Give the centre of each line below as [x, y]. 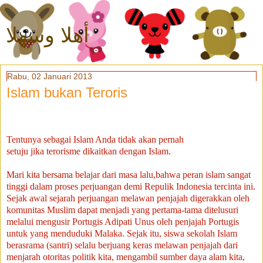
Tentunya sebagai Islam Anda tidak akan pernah [95, 139]
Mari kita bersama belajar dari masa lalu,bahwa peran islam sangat [129, 174]
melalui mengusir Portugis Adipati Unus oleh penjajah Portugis [123, 221]
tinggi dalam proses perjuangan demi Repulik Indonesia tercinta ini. [131, 186]
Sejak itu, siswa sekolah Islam [182, 233]
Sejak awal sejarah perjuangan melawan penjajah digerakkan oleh [128, 198]
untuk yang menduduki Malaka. [65, 233]
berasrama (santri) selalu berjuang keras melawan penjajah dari [122, 245]
